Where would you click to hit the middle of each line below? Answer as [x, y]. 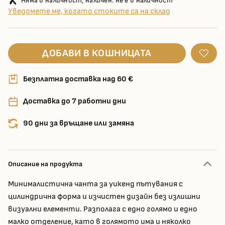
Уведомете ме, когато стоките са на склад [89, 11]
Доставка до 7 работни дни [75, 101]
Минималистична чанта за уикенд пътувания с [95, 184]
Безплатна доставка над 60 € [78, 79]
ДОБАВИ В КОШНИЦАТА [97, 53]
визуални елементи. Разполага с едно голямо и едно [103, 209]
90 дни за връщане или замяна [79, 124]
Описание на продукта [45, 164]
